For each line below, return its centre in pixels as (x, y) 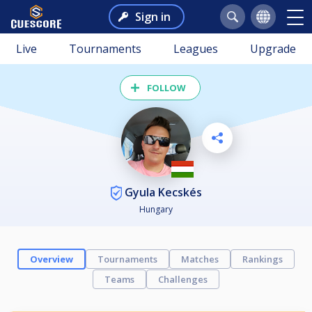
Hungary (156, 210)
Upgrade (273, 49)
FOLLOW (166, 88)
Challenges (183, 280)
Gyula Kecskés (162, 192)
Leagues (196, 49)
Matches (200, 259)
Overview (52, 259)
